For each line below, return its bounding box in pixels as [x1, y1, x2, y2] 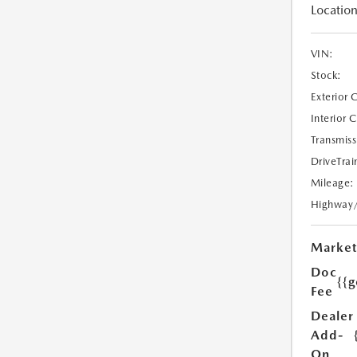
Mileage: [310, 177, 355, 190]
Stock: [310, 69, 342, 82]
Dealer [310, 308, 354, 324]
